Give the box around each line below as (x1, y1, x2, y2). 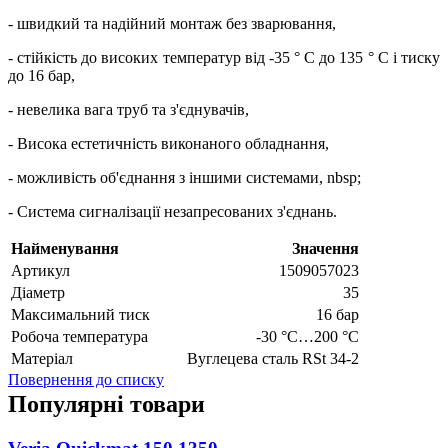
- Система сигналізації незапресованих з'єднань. (8, 203, 337, 221)
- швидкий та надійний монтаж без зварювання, (8, 15, 344, 33)
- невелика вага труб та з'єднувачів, (8, 101, 253, 119)
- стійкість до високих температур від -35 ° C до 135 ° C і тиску (8, 49, 440, 67)
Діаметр (11, 284, 65, 302)
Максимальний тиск (11, 306, 150, 324)
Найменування (11, 240, 119, 258)
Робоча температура (11, 328, 148, 346)
